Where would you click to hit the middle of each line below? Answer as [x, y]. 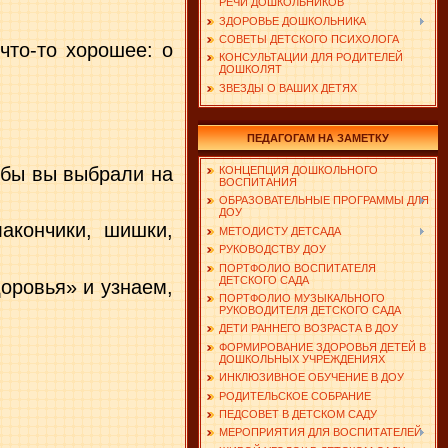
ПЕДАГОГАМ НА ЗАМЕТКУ [318, 138]
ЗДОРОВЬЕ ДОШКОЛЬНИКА [292, 20]
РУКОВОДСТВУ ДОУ [272, 249]
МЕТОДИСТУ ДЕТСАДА [280, 230]
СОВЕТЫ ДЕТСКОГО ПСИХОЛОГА [309, 38]
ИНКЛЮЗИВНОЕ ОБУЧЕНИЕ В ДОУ [311, 377]
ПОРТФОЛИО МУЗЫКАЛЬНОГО [302, 297]
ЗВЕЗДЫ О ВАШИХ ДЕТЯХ [288, 87]
